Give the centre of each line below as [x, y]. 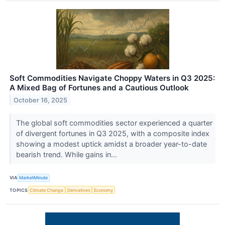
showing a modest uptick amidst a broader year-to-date [111, 144]
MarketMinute [34, 178]
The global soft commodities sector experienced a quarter [114, 123]
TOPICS [19, 190]
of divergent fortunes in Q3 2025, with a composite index [113, 133]
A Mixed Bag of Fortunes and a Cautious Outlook [99, 87]
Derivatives [79, 190]
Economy [104, 190]
